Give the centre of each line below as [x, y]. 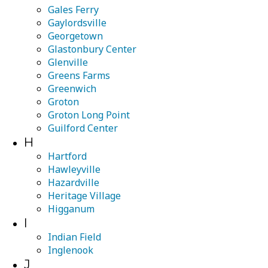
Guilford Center [83, 128]
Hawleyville [74, 169]
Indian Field [74, 237]
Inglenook [71, 250]
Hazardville [74, 182]
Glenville [68, 62]
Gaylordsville [77, 23]
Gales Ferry [73, 10]
